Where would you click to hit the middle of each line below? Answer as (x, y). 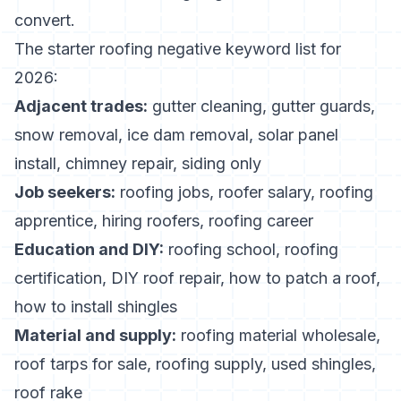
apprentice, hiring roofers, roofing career (164, 221)
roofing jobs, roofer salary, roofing (244, 192)
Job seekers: (65, 192)
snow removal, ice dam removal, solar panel (176, 135)
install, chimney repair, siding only (138, 163)
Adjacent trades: (81, 106)
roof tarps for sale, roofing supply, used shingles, (195, 364)
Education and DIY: (89, 249)
